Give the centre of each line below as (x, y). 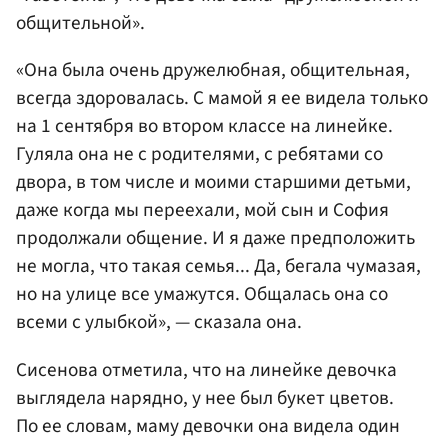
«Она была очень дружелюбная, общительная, (213, 70)
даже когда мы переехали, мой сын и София (202, 210)
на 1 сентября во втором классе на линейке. (204, 126)
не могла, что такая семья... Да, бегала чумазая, (218, 266)
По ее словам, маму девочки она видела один (208, 425)
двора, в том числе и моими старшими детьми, (213, 182)
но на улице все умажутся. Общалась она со (202, 294)
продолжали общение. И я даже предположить (215, 238)
